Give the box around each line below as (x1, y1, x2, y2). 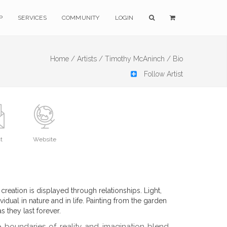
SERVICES (18, 14, 47, 21)
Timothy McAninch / (105, 55, 171, 63)
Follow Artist (142, 70, 183, 78)
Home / (50, 55, 75, 63)
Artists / (77, 55, 103, 63)
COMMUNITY (61, 14, 100, 21)
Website (33, 136, 56, 143)
